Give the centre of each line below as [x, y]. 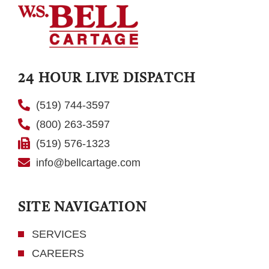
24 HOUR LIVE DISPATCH [107, 78]
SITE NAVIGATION [82, 207]
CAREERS [58, 253]
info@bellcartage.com [88, 162]
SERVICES [59, 234]
